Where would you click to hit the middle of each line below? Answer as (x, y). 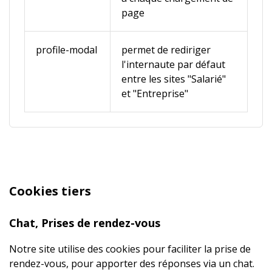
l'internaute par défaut (173, 64)
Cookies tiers (50, 191)
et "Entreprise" (155, 93)
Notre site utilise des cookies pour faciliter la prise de (130, 249)
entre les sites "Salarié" (174, 79)
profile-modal (66, 50)
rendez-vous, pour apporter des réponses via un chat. (132, 263)
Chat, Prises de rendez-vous (85, 223)
